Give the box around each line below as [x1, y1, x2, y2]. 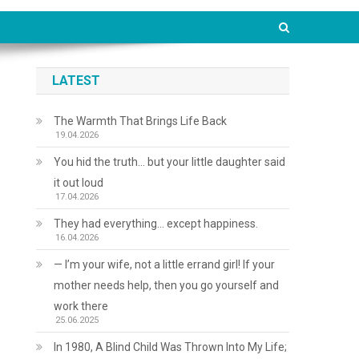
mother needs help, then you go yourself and [54, 279, 280, 292]
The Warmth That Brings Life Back [54, 115, 228, 127]
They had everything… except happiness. [54, 217, 259, 230]
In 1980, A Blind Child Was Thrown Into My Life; [54, 341, 288, 353]
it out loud [54, 176, 104, 189]
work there [54, 300, 109, 313]
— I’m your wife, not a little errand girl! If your [54, 258, 276, 271]
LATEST [52, 73, 101, 88]
